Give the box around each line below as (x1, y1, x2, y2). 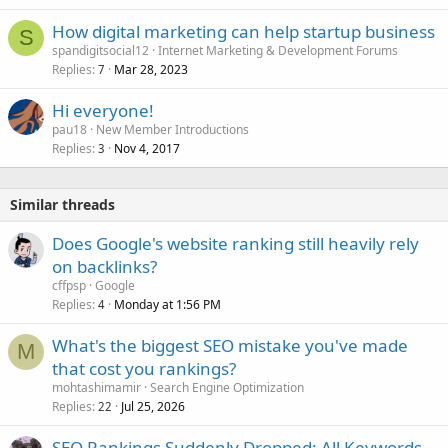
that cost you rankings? (52, 357, 236, 381)
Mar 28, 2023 (114, 61, 188, 79)
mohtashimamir (52, 379, 141, 397)
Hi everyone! (52, 99, 154, 123)
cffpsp (52, 277, 86, 295)
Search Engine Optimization (150, 379, 304, 397)
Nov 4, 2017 (114, 140, 180, 158)
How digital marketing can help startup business (52, 20, 435, 44)
